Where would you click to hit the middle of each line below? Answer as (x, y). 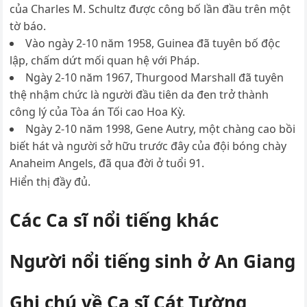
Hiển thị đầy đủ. (50, 181)
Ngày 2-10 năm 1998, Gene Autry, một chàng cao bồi (161, 128)
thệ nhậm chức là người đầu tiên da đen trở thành (139, 94)
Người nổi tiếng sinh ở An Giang (153, 261)
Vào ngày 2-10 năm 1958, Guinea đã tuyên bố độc (153, 43)
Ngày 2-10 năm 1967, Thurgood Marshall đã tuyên (155, 77)
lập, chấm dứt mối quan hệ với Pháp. (105, 60)
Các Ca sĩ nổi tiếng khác (114, 220)
